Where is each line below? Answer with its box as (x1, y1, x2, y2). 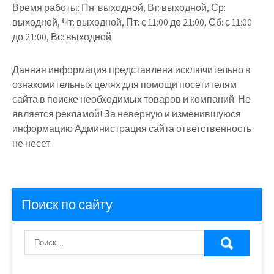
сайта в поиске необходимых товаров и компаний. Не (12, 93, 251, 106)
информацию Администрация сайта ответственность (12, 122, 251, 135)
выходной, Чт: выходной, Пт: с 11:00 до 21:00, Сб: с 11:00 (12, 16, 252, 29)
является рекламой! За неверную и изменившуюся (12, 108, 241, 120)
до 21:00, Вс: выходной (12, 31, 111, 43)
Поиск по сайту (21, 196, 113, 213)
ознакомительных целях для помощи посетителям (12, 78, 237, 91)
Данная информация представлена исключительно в (12, 64, 251, 76)
